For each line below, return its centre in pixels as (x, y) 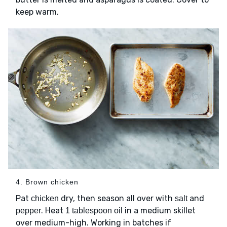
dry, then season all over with (117, 198)
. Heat (53, 210)
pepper (28, 210)
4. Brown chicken (47, 182)
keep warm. (37, 12)
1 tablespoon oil (94, 210)
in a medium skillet (159, 210)
